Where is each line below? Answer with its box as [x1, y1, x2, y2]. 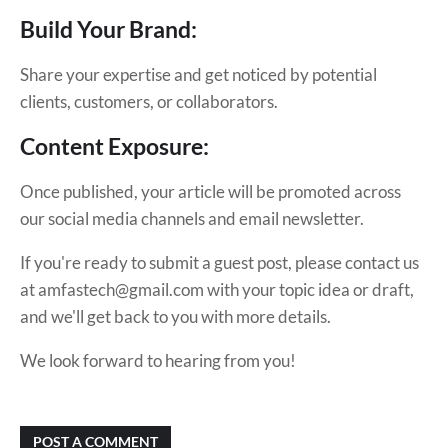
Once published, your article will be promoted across [20, 181, 401, 202]
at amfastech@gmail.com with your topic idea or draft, [20, 279, 414, 300]
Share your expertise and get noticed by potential [20, 64, 377, 85]
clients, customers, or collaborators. [20, 91, 278, 112]
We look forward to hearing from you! [20, 350, 296, 371]
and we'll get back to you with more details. [20, 306, 331, 327]
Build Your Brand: [20, 15, 201, 43]
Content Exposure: [20, 132, 213, 160]
